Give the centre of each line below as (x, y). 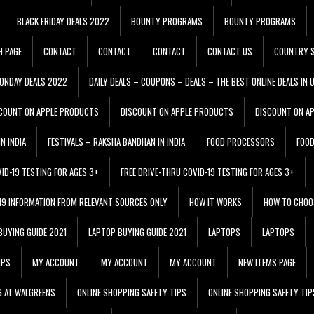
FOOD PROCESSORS (241, 141)
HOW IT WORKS (216, 202)
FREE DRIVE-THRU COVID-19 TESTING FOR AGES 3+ (207, 171)
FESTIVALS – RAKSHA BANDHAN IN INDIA (116, 141)
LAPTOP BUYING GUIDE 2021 (137, 232)
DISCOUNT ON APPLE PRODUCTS (177, 111)
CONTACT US (230, 51)
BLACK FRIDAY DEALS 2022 (63, 21)
